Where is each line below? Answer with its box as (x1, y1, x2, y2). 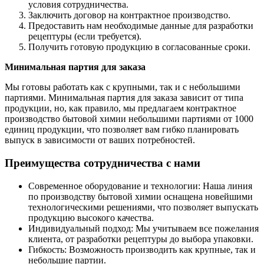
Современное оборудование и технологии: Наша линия (28, 180, 252, 191)
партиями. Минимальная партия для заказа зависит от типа (5, 93, 243, 103)
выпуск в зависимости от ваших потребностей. (5, 135, 195, 146)
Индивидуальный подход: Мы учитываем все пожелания (28, 223, 259, 233)
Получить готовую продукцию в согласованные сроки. (28, 42, 250, 52)
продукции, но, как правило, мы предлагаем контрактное (5, 103, 236, 114)
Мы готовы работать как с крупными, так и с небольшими (5, 82, 240, 93)
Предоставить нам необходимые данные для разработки (28, 21, 253, 31)
